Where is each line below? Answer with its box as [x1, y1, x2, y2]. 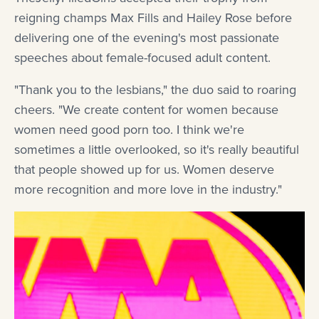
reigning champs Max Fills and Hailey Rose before [14, 9, 292, 28]
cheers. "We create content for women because [14, 100, 278, 120]
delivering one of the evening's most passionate [14, 28, 279, 48]
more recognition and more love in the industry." [14, 180, 282, 199]
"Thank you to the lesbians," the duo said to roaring [14, 80, 296, 100]
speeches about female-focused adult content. [14, 48, 271, 68]
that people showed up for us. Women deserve [14, 160, 274, 179]
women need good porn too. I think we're [14, 120, 244, 140]
